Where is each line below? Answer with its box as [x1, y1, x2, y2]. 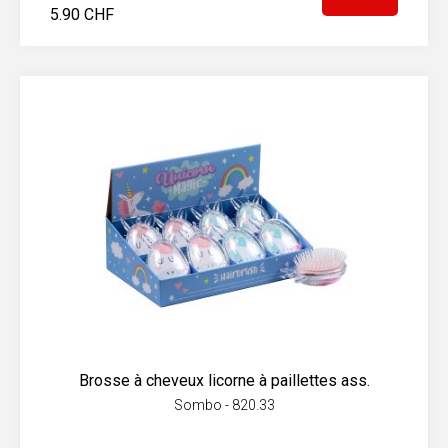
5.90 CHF [50, 5, 114, 24]
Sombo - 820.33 [173, 397, 275, 413]
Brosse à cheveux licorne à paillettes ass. [78, 371, 370, 390]
